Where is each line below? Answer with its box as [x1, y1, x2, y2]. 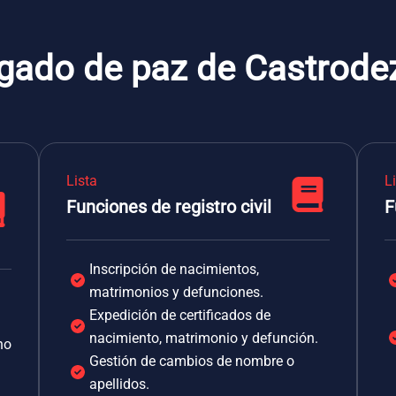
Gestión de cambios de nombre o [89, 353, 294, 369]
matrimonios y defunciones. [89, 284, 263, 301]
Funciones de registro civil [66, 196, 271, 217]
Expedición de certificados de [89, 307, 270, 324]
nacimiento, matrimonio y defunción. [89, 330, 318, 346]
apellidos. [89, 376, 149, 392]
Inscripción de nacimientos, [89, 261, 259, 278]
